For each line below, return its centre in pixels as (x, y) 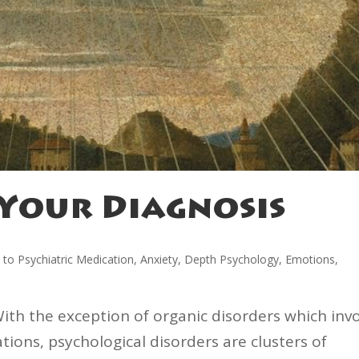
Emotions (311, 260)
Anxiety (159, 260)
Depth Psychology (232, 260)
